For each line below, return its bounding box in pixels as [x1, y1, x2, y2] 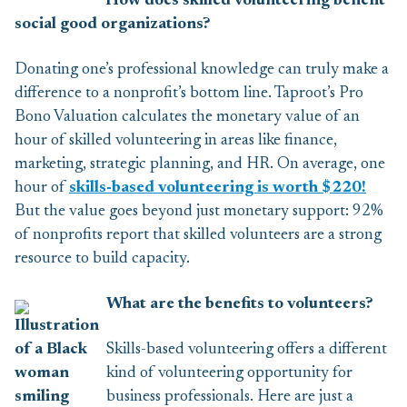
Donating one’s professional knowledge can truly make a [15, 62, 389, 78]
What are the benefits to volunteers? [106, 296, 373, 313]
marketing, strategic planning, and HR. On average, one [15, 156, 385, 173]
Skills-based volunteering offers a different [106, 342, 387, 358]
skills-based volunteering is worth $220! [69, 180, 366, 196]
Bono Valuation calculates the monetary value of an [15, 109, 360, 125]
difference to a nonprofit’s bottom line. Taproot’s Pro [15, 85, 363, 102]
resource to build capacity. [15, 251, 190, 267]
